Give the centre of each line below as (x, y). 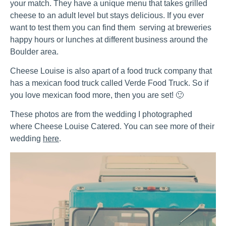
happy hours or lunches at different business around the (109, 39)
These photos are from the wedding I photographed (101, 115)
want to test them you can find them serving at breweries (111, 27)
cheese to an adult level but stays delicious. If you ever (107, 15)
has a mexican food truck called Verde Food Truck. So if (109, 83)
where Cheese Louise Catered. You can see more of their (112, 127)
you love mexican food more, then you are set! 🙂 (97, 95)
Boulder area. (34, 51)
